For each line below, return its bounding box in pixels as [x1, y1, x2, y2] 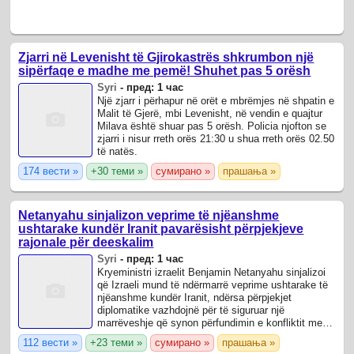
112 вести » [23, 336, 78, 348]
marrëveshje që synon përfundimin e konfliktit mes [97, 316, 329, 329]
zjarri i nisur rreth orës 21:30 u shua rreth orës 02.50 [97, 133, 335, 145]
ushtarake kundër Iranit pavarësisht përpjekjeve [18, 221, 304, 235]
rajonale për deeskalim [18, 235, 154, 249]
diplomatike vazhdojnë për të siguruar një [97, 303, 285, 316]
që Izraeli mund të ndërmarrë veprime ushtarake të [97, 278, 329, 291]
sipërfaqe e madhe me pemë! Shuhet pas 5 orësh [18, 64, 311, 78]
